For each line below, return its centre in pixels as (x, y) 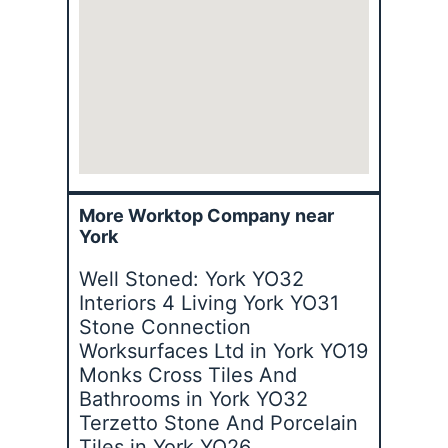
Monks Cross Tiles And (188, 374)
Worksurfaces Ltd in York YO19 (224, 350)
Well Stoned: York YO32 (192, 278)
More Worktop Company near (207, 215)
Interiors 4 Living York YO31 (209, 302)
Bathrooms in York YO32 (194, 398)
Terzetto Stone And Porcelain (219, 422)
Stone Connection (165, 326)
